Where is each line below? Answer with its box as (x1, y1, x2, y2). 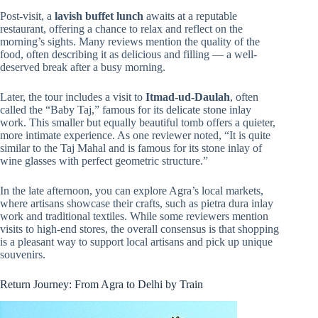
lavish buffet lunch (55, 9, 143, 22)
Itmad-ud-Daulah (146, 90, 230, 103)
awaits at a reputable (143, 9, 237, 22)
